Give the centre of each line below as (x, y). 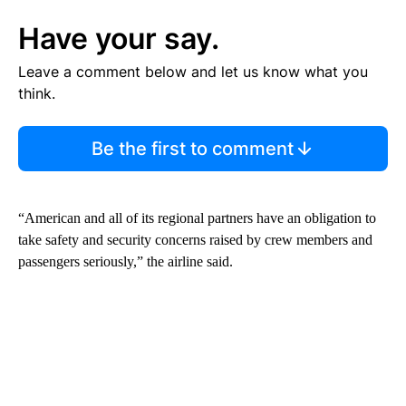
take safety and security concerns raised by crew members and (195, 240)
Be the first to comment (192, 149)
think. (37, 94)
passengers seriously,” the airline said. (126, 262)
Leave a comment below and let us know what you (193, 72)
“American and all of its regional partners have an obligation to (197, 218)
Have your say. (119, 39)
